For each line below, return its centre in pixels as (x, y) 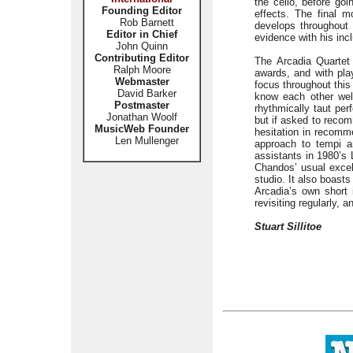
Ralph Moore (142, 70)
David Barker (142, 93)
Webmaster (142, 82)
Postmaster (142, 105)
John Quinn (142, 46)
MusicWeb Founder (142, 129)
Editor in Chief (142, 34)
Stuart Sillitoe (288, 227)
